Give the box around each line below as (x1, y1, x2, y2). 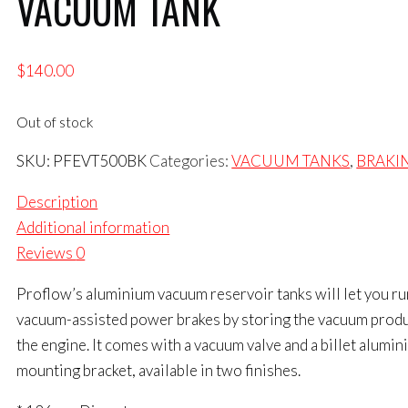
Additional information (16, 218, 170, 238)
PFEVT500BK (53, 151, 148, 171)
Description (16, 192, 98, 212)
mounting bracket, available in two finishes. (16, 361, 301, 381)
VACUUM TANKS (231, 151, 351, 171)
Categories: (149, 151, 232, 171)
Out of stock (16, 113, 94, 130)
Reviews (16, 243, 76, 263)
